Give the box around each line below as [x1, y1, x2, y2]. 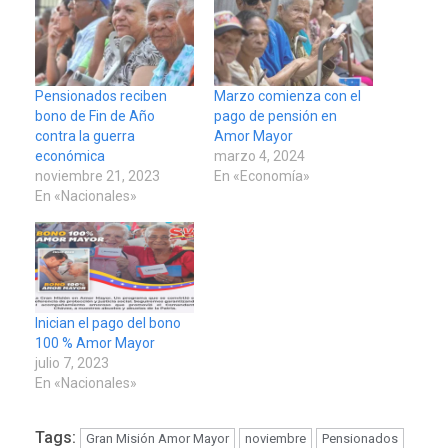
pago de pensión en [214, 108, 337, 125]
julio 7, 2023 [35, 355, 109, 372]
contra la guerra [35, 128, 135, 145]
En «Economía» [214, 168, 310, 185]
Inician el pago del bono [35, 315, 181, 332]
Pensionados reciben [35, 88, 167, 105]
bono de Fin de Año [35, 108, 155, 125]
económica [35, 148, 105, 165]
